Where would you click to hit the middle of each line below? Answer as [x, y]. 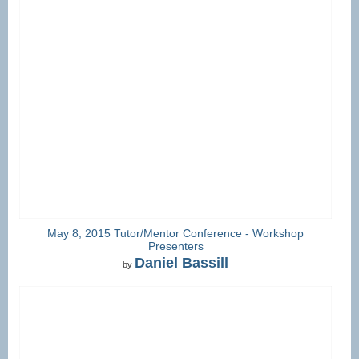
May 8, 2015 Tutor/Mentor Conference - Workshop [175, 233]
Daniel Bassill [182, 263]
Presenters [175, 246]
